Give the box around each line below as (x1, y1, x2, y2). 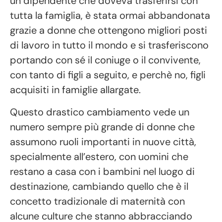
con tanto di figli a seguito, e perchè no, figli (10, 68, 206, 82)
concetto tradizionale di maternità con (10, 194, 185, 208)
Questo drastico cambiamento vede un (10, 105, 189, 118)
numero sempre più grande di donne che (10, 120, 195, 133)
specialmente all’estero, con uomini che (10, 150, 188, 163)
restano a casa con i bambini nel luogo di (10, 165, 195, 178)
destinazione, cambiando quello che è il (10, 179, 188, 193)
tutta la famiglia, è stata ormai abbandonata (10, 9, 210, 22)
